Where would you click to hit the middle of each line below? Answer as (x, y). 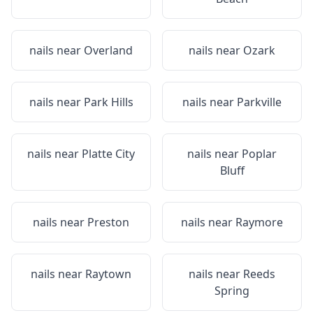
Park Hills (108, 102)
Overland (108, 50)
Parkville (259, 102)
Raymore (259, 222)
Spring (232, 291)
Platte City (108, 154)
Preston (108, 222)
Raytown (108, 274)
